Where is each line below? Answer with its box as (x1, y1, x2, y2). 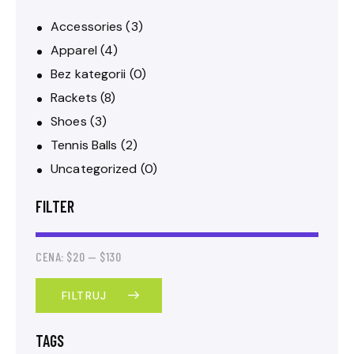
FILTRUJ (62, 288, 107, 303)
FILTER (36, 197, 74, 217)
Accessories (51, 18, 123, 36)
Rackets (51, 89, 97, 107)
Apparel (51, 42, 97, 59)
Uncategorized (51, 160, 137, 178)
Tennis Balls (51, 137, 118, 154)
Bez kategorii (51, 66, 126, 83)
